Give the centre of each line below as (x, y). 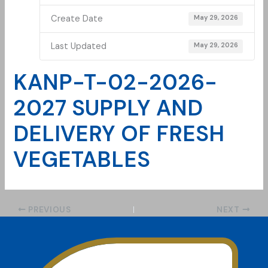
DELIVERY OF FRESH (119, 133)
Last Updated (79, 46)
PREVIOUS (48, 209)
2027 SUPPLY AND (108, 108)
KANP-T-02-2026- (115, 82)
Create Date (77, 19)
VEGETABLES (82, 159)
